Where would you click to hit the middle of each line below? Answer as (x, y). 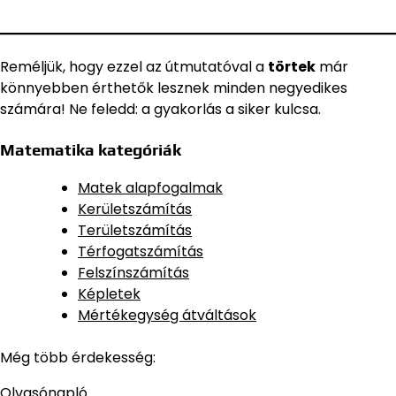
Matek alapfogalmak (150, 188)
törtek (292, 66)
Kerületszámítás (135, 209)
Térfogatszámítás (141, 252)
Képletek (109, 294)
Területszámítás (135, 231)
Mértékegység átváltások (167, 316)
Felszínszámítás (133, 273)
